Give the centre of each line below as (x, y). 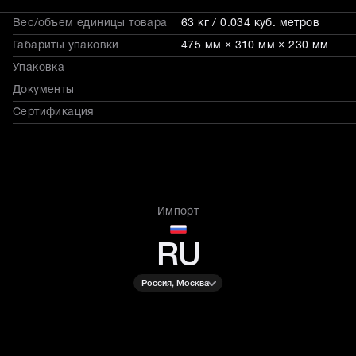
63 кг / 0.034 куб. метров (250, 23)
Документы (44, 90)
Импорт (178, 212)
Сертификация (54, 112)
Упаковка (39, 68)
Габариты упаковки (66, 46)
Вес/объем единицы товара (90, 23)
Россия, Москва (175, 283)
